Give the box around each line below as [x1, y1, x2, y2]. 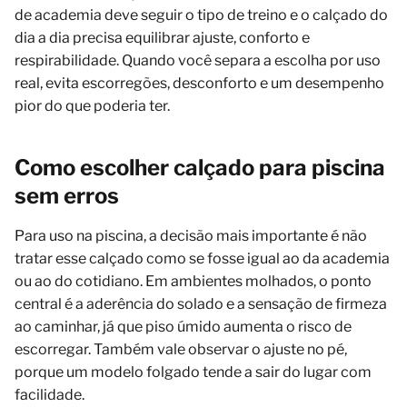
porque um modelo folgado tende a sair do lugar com [15, 363, 372, 382]
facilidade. [15, 386, 84, 404]
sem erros [15, 183, 119, 210]
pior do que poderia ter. [15, 97, 170, 115]
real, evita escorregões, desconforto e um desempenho [15, 74, 384, 93]
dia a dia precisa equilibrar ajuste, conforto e [15, 29, 310, 47]
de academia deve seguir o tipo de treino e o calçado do [15, 6, 388, 25]
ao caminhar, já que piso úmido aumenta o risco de [15, 318, 352, 336]
